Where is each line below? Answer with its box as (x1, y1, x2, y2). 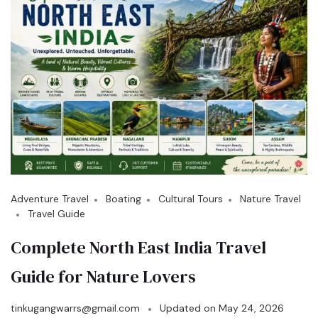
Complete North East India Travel (11, 236, 266, 260)
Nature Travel (240, 192, 301, 206)
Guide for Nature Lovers (11, 265, 196, 289)
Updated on (160, 302, 219, 315)
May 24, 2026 (219, 302, 284, 315)
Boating (106, 192, 141, 206)
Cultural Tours (158, 192, 223, 206)
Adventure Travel (11, 192, 89, 206)
